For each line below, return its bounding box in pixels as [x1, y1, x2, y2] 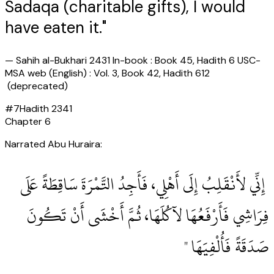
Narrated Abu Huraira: [5, 138, 102, 151]
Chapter [5, 115, 45, 128]
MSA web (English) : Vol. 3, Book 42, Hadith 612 [5, 67, 210, 80]
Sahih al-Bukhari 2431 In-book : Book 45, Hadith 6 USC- [16, 54, 261, 67]
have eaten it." [5, 17, 106, 39]
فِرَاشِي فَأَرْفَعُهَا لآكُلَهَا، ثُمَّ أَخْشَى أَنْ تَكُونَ [27, 200, 269, 232]
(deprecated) [5, 80, 68, 93]
